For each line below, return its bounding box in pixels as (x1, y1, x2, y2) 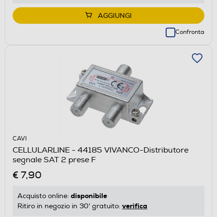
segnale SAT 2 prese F (13, 155, 96, 165)
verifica (122, 201, 147, 210)
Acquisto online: (17, 191, 71, 200)
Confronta (175, 28, 204, 36)
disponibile (71, 191, 107, 200)
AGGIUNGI (98, 11, 132, 20)
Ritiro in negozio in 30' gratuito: (17, 201, 122, 210)
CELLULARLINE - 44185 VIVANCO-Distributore (13, 145, 188, 155)
